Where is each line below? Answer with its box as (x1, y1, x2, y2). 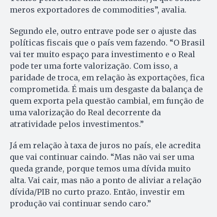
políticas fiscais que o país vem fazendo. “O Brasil (10, 38, 205, 48)
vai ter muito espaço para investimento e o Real (10, 49, 195, 60)
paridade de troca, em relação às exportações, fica (10, 73, 204, 83)
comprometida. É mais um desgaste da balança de (10, 84, 203, 94)
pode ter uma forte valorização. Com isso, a (10, 61, 178, 71)
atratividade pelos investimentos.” (10, 119, 144, 129)
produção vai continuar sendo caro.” (10, 199, 151, 209)
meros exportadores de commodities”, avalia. (10, 5, 186, 15)
